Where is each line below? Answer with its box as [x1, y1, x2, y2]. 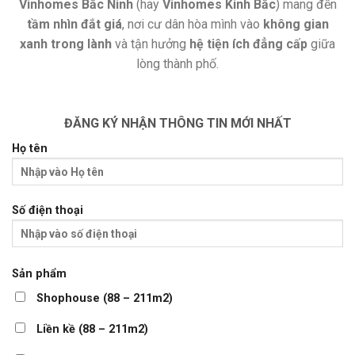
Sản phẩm [12, 266, 67, 281]
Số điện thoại [12, 204, 83, 218]
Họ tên [12, 142, 48, 156]
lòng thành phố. [136, 55, 219, 71]
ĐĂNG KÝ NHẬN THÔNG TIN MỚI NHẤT [63, 116, 292, 132]
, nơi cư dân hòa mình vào [121, 16, 263, 32]
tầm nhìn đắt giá [26, 16, 122, 32]
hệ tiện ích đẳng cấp [189, 36, 307, 52]
